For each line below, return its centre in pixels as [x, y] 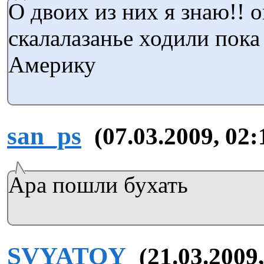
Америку [52, 64]
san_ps [44, 136]
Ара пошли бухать [98, 184]
